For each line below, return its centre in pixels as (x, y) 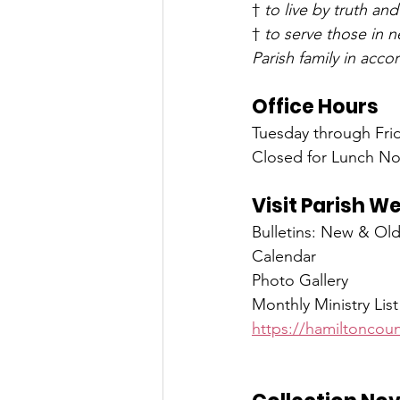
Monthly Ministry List (325, 305)
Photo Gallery (300, 281)
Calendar (284, 257)
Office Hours (315, 107)
